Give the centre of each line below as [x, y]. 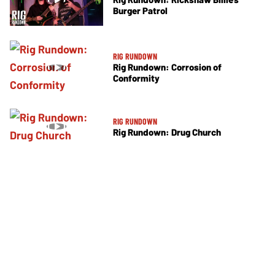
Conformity [136, 78]
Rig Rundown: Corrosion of [167, 67]
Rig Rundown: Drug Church [167, 132]
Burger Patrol [140, 11]
